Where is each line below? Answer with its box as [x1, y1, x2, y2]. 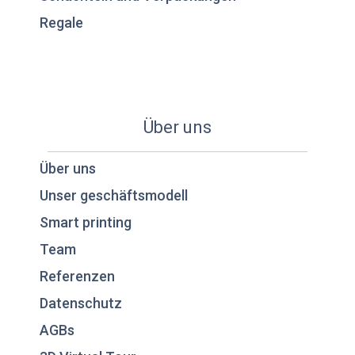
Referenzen [40, 268, 115, 285]
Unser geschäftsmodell [40, 187, 188, 204]
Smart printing [40, 214, 132, 231]
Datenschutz [40, 295, 122, 312]
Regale [40, 14, 83, 32]
